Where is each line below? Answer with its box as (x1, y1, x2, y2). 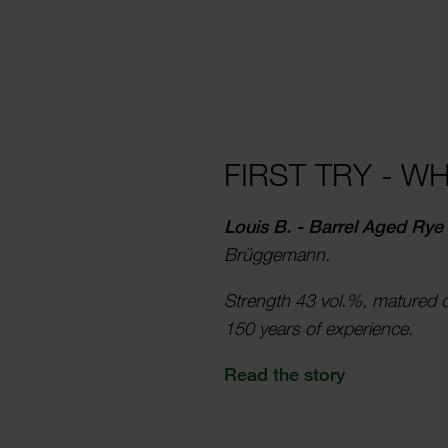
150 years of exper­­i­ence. (224, 317, 413, 340)
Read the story (224, 363, 345, 386)
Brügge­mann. (224, 243, 330, 266)
